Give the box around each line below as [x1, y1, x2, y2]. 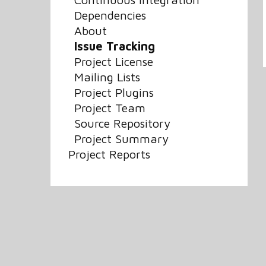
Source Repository [74, 116, 171, 130]
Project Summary [74, 132, 169, 145]
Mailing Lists [74, 70, 141, 84]
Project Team [74, 101, 146, 115]
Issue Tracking [74, 39, 156, 53]
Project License [74, 55, 154, 68]
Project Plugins [74, 85, 154, 99]
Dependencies [74, 8, 147, 22]
